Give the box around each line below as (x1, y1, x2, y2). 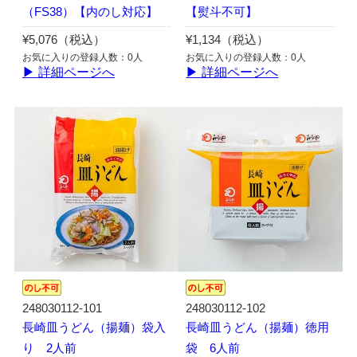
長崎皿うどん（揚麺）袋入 (22, 320, 166, 334)
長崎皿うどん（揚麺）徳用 (186, 320, 330, 334)
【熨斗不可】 (186, 6, 258, 19)
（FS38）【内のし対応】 (22, 6, 158, 19)
